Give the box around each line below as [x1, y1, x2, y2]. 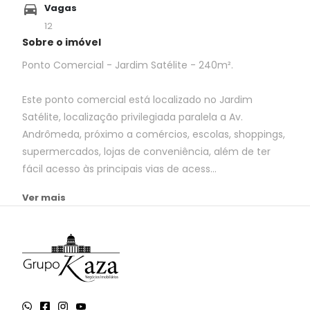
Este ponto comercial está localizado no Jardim [22, 93, 253, 107]
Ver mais [22, 191, 66, 205]
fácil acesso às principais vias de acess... [22, 162, 217, 176]
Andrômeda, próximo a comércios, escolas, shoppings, [22, 127, 285, 142]
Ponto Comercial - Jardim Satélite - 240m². [22, 58, 233, 73]
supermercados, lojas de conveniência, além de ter [22, 145, 271, 159]
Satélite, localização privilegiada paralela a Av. [22, 110, 243, 125]
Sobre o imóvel [22, 35, 101, 50]
